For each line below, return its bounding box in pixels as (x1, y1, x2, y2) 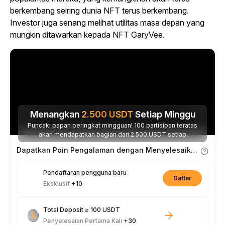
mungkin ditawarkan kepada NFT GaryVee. (10, 30, 165, 40)
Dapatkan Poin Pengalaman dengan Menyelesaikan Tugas (191, 146, 197, 154)
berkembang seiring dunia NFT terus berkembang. (10, 6, 189, 16)
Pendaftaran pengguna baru (43, 169, 127, 176)
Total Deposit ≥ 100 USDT (43, 206, 120, 213)
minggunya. (95, 140, 130, 147)
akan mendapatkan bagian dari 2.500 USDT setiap (39, 131, 186, 138)
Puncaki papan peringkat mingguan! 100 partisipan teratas (28, 122, 197, 129)
